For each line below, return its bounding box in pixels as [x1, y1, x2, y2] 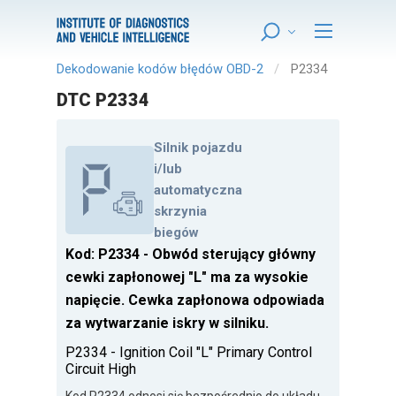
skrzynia [154, 203, 207, 220]
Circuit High [65, 361, 136, 378]
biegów [154, 225, 199, 241]
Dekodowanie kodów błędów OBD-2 [57, 61, 263, 77]
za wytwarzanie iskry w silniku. [65, 315, 269, 332]
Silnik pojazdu [154, 140, 242, 156]
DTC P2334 [57, 89, 149, 111]
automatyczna [154, 182, 242, 199]
